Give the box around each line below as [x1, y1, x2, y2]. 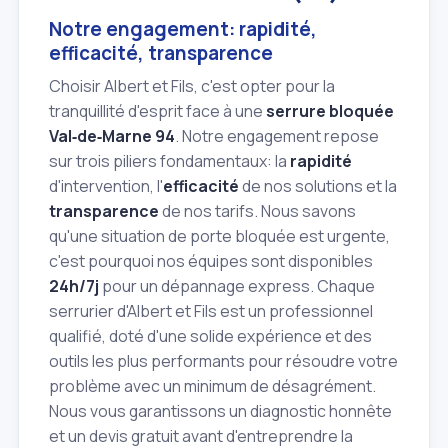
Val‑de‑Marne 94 [49, 124, 175, 147]
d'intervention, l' [49, 174, 163, 197]
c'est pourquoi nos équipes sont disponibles [49, 249, 373, 272]
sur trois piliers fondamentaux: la [49, 149, 290, 172]
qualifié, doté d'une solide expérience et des [49, 324, 372, 347]
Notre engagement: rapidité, [49, 16, 317, 43]
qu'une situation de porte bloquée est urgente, [49, 224, 390, 247]
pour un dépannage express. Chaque [99, 274, 375, 297]
